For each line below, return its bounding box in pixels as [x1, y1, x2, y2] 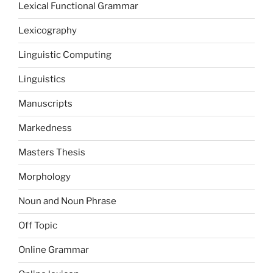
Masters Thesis [18, 147, 85, 158]
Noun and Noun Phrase [18, 196, 116, 207]
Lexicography [18, 25, 77, 37]
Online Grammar [18, 244, 89, 256]
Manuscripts [18, 98, 73, 110]
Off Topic [18, 220, 57, 232]
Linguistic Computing [18, 49, 112, 61]
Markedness [18, 122, 72, 134]
